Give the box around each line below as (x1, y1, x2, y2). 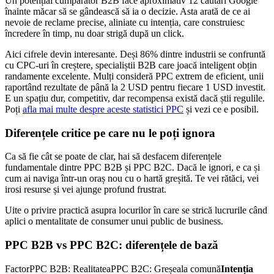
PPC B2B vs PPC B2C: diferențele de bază (5, 239, 218, 252)
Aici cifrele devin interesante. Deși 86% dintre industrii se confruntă (5, 48, 265, 59)
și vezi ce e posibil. (183, 103, 259, 114)
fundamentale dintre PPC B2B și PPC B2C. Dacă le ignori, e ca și (5, 162, 260, 173)
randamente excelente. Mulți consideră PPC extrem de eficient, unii (5, 70, 264, 81)
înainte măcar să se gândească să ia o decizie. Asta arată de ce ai (5, 6, 250, 17)
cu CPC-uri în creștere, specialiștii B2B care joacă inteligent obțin (5, 59, 257, 70)
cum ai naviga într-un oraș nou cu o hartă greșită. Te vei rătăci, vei (5, 173, 259, 184)
